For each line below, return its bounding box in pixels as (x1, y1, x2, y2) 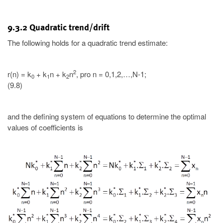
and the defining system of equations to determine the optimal (7, 111, 206, 121)
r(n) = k (7, 68, 31, 79)
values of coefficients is (7, 121, 83, 132)
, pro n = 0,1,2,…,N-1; (76, 68, 146, 79)
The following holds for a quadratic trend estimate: (7, 37, 168, 48)
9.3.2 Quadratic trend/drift (7, 21, 110, 33)
